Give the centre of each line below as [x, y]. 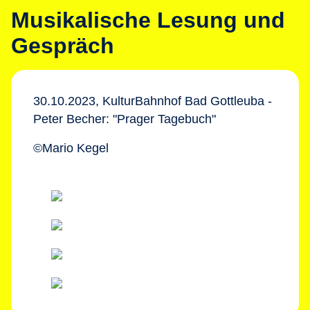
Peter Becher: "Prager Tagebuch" [126, 119]
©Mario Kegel [71, 148]
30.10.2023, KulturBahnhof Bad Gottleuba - [153, 101]
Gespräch [63, 46]
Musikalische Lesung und [148, 20]
